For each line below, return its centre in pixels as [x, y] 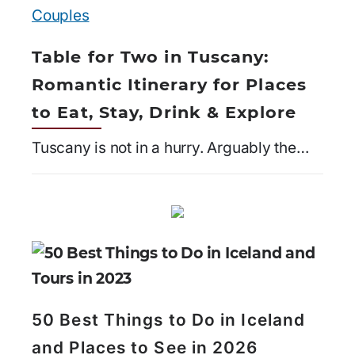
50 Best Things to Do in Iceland [169, 319]
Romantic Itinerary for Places [169, 85]
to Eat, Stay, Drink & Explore [164, 113]
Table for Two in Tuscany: [151, 57]
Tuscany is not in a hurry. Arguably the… [170, 148]
